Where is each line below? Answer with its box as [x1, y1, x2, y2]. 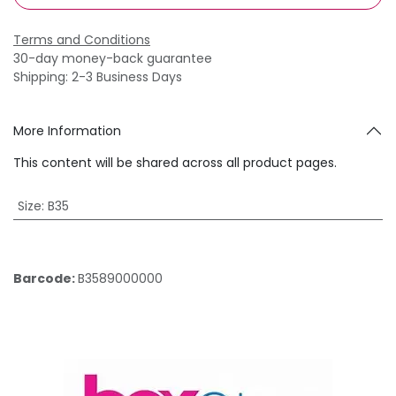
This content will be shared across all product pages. [13, 153, 337, 171]
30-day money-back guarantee [13, 49, 212, 67]
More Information [13, 121, 121, 140]
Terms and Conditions [13, 30, 150, 49]
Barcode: [13, 269, 78, 287]
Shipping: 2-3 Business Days [13, 67, 182, 86]
